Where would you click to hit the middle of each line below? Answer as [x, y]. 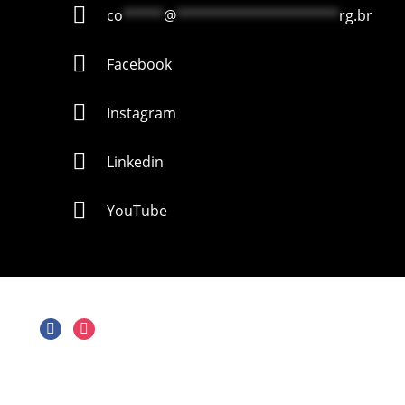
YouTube [137, 211]
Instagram [141, 113]
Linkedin [135, 162]
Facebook [139, 65]
